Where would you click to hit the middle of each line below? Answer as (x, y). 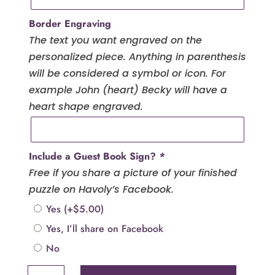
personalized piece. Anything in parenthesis (137, 56)
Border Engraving (70, 23)
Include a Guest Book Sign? (94, 156)
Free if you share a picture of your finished (133, 172)
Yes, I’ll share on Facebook (104, 228)
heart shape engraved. (86, 106)
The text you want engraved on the (115, 40)
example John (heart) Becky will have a (128, 90)
